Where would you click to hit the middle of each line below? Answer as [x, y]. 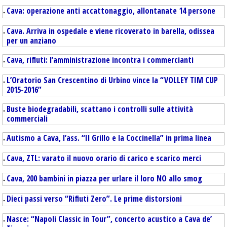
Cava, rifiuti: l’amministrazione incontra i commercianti [100, 60]
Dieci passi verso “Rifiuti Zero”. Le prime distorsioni [94, 199]
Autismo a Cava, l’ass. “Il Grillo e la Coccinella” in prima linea [109, 138]
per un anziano [31, 41]
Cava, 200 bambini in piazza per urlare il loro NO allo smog [104, 178]
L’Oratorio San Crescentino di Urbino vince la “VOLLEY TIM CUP [112, 80]
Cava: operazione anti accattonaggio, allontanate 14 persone [111, 11]
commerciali [27, 119]
